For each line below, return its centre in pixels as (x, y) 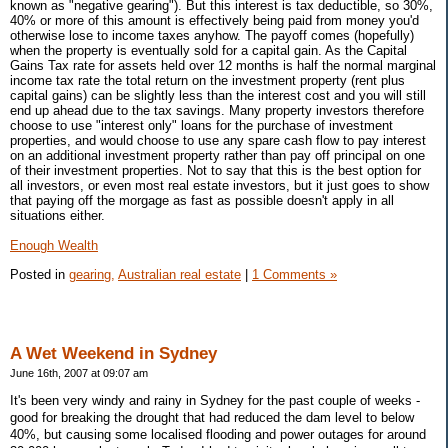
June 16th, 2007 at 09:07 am (79, 372)
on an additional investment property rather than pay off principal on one (217, 156)
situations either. (57, 216)
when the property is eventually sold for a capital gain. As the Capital (208, 51)
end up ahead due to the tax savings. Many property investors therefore (217, 111)
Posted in (39, 274)
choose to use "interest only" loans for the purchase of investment (201, 126)
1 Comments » (294, 274)
